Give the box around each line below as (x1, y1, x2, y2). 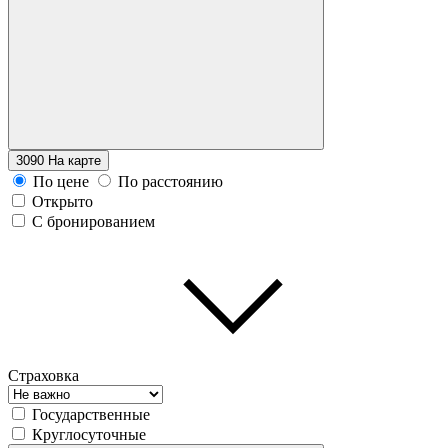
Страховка (8, 366, 79, 384)
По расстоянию (118, 172, 223, 190)
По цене (33, 172, 89, 190)
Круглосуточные (32, 425, 146, 443)
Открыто (32, 192, 93, 210)
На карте (48, 152, 101, 168)
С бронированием (32, 212, 155, 230)
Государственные (32, 405, 150, 423)
